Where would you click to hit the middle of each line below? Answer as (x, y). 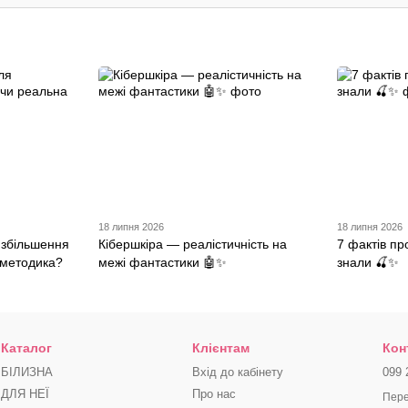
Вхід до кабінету (237, 372)
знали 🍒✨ (368, 263)
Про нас (214, 394)
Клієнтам (220, 348)
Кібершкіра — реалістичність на (192, 245)
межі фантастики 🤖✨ (162, 263)
